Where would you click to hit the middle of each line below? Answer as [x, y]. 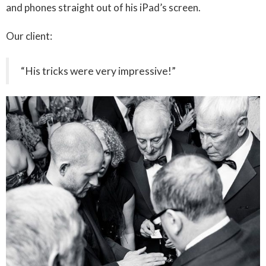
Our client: [29, 36]
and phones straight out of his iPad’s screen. [103, 7]
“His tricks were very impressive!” [98, 71]
